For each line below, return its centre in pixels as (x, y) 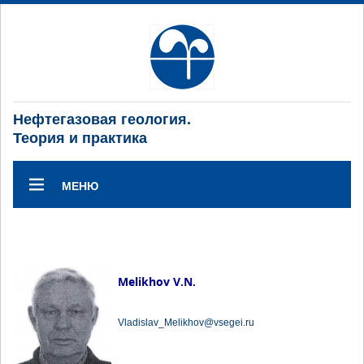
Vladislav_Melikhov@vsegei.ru (186, 323)
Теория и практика (80, 138)
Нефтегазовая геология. (102, 119)
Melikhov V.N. (157, 282)
